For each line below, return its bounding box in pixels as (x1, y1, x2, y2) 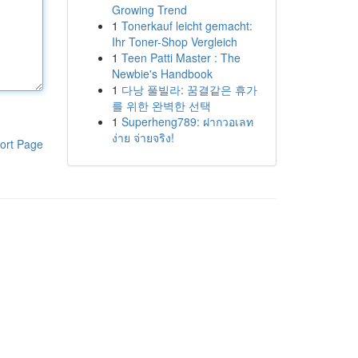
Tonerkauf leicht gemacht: (121, 18, 253, 34)
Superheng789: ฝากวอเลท (121, 113, 253, 129)
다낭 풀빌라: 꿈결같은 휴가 (121, 82, 257, 97)
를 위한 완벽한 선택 (111, 97, 211, 113)
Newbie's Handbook (111, 66, 213, 82)
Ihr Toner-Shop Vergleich (111, 34, 237, 50)
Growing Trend (111, 2, 187, 18)
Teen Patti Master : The (121, 50, 241, 66)
